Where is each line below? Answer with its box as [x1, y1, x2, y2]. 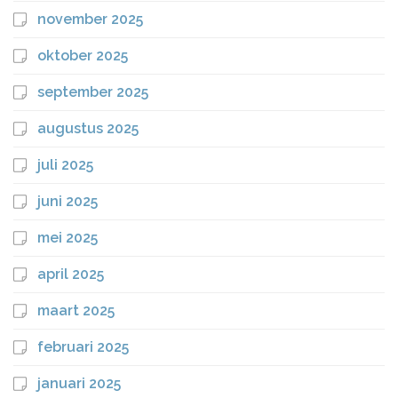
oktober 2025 [37, 47, 128, 65]
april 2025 [37, 266, 104, 283]
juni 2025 [37, 193, 98, 211]
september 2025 [37, 84, 148, 101]
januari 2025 [37, 375, 121, 393]
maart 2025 [37, 302, 115, 320]
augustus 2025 [37, 120, 139, 138]
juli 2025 [37, 156, 93, 174]
